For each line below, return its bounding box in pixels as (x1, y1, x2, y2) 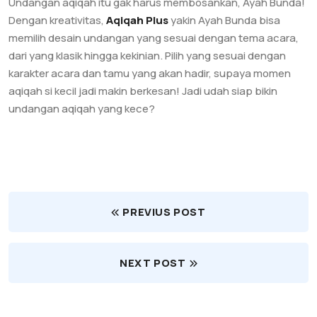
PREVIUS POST (122, 204, 206, 219)
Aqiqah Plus (106, 13, 168, 28)
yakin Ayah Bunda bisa (168, 13, 280, 28)
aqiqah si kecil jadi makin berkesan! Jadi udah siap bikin (8, 83, 277, 98)
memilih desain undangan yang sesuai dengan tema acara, (8, 30, 299, 45)
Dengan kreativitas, (8, 13, 106, 28)
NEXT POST (120, 255, 186, 270)
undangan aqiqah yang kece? (8, 101, 155, 116)
